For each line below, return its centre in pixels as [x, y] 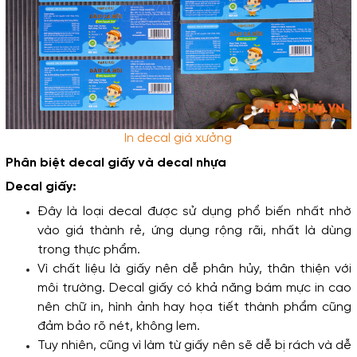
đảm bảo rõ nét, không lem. [118, 326]
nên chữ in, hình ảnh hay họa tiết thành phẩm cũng [194, 307]
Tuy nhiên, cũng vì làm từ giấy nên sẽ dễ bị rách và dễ [194, 345]
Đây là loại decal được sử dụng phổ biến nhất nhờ [194, 211]
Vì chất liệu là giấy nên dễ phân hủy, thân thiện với [194, 269]
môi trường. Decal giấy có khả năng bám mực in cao [194, 288]
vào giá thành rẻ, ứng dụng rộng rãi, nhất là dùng [194, 230]
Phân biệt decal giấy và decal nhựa [116, 163]
